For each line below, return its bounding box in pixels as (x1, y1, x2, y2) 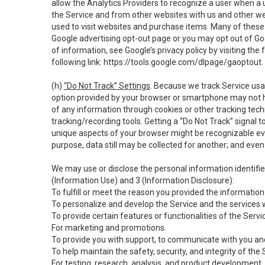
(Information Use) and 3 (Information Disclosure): (51, 176, 234, 185)
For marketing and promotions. (51, 223, 166, 232)
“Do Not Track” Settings (64, 81, 150, 91)
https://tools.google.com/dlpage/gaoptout (104, 57, 261, 67)
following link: (51, 57, 104, 67)
